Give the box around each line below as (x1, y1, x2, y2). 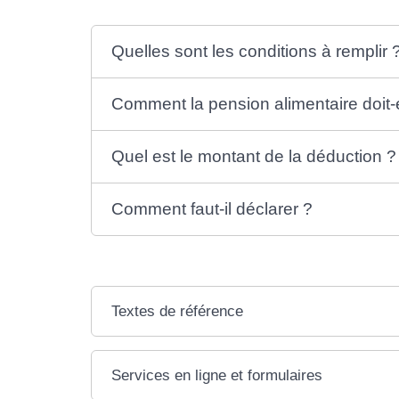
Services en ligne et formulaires (111, 367, 323, 385)
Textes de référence (111, 303, 244, 321)
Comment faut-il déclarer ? (111, 199, 313, 219)
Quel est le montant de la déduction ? (111, 147, 397, 167)
